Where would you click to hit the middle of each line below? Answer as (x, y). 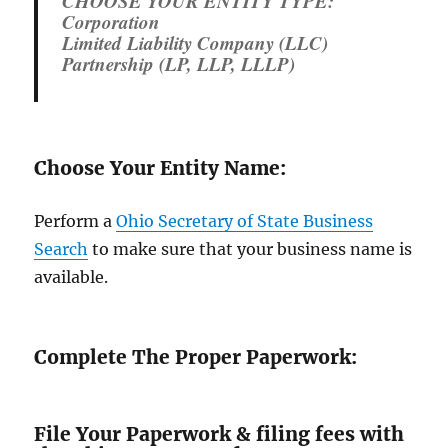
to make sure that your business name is (250, 249)
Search (61, 249)
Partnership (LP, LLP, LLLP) (179, 64)
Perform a (75, 221)
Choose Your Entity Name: (160, 168)
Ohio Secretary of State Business (245, 221)
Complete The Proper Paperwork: (196, 357)
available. (71, 277)
